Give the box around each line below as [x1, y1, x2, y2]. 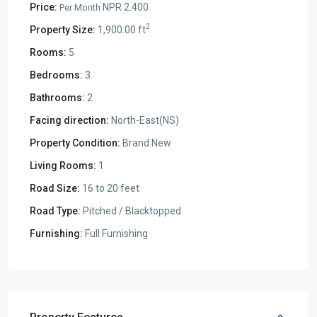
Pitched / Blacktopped [81, 204, 181, 217]
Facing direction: [30, 114, 109, 126]
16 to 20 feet [80, 182, 139, 194]
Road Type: [30, 204, 81, 217]
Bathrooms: [30, 91, 85, 103]
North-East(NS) [109, 114, 179, 126]
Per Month [59, 1, 103, 13]
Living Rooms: [30, 159, 96, 171]
